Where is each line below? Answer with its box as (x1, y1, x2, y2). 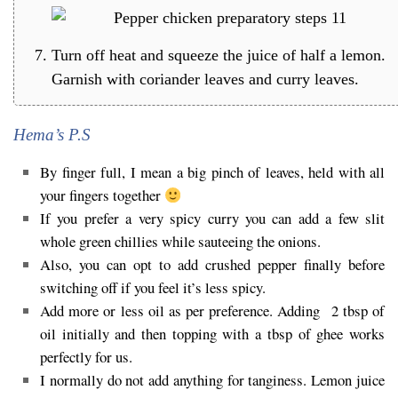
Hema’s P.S (13, 124, 91, 144)
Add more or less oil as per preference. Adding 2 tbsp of (40, 300, 385, 322)
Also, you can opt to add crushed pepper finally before (40, 254, 385, 275)
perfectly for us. (40, 346, 132, 368)
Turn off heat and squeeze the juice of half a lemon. (52, 45, 386, 64)
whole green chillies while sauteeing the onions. (40, 231, 321, 252)
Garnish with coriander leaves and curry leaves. (52, 69, 359, 88)
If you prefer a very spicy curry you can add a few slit (40, 208, 385, 229)
